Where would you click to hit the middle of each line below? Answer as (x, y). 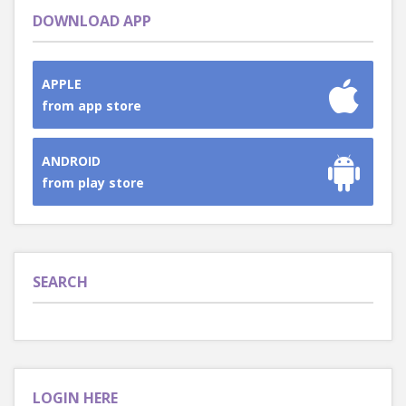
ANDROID (71, 160)
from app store (92, 105)
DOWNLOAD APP (92, 21)
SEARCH (60, 282)
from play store (93, 182)
